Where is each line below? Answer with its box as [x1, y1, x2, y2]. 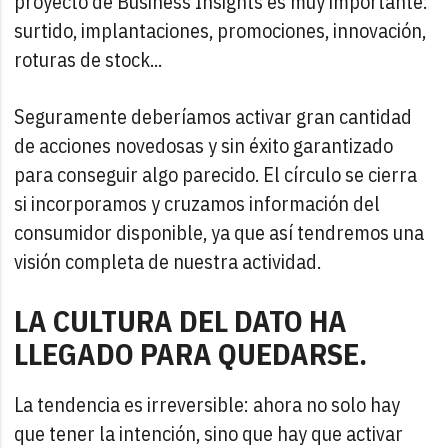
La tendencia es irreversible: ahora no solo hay [14, 391, 401, 419]
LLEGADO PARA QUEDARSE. [14, 334, 368, 374]
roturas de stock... [14, 46, 163, 74]
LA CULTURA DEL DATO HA [14, 301, 348, 341]
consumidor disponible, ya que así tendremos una [14, 219, 425, 247]
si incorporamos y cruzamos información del [14, 190, 381, 218]
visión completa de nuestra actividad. [14, 248, 322, 276]
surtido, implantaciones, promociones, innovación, [14, 17, 427, 45]
